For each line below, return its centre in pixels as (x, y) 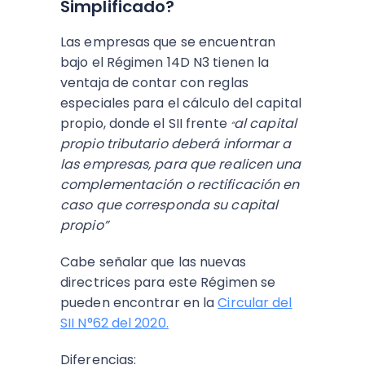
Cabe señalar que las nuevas (153, 262)
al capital (265, 123)
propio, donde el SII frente (145, 123)
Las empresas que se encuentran (168, 42)
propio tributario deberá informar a (176, 144)
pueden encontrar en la (139, 303)
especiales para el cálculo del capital (181, 103)
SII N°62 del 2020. (114, 323)
